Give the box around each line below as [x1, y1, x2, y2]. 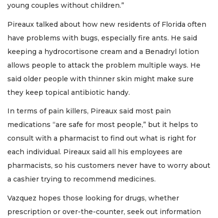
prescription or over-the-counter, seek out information [7, 207, 201, 216]
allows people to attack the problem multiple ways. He [7, 60, 200, 70]
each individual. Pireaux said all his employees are [7, 147, 182, 157]
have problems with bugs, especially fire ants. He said [7, 33, 197, 42]
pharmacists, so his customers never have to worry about [7, 161, 210, 170]
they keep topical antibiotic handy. [7, 88, 130, 97]
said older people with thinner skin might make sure [7, 74, 194, 83]
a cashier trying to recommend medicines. [7, 175, 156, 184]
